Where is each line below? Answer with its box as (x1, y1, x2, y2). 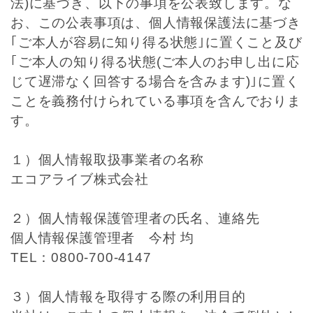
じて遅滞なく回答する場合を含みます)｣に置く (10, 74, 300, 89)
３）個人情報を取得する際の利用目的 (10, 289, 246, 304)
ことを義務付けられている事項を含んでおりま (10, 94, 301, 108)
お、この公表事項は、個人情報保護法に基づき (10, 15, 301, 30)
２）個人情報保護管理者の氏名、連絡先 (10, 211, 260, 226)
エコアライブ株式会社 (10, 172, 149, 187)
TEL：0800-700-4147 (10, 250, 152, 265)
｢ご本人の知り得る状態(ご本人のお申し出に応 (10, 54, 300, 69)
